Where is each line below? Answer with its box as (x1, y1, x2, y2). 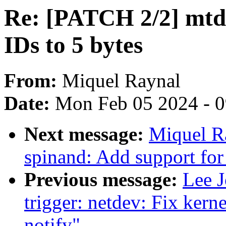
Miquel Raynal (62, 70, 181, 92)
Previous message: (24, 168, 183, 191)
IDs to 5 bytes (4, 32, 143, 58)
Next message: (24, 123, 149, 145)
